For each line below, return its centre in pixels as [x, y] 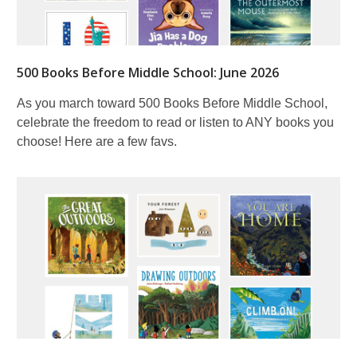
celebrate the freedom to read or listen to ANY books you [175, 122]
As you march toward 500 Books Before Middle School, [172, 103]
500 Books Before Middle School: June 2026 [148, 72]
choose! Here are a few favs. [97, 141]
